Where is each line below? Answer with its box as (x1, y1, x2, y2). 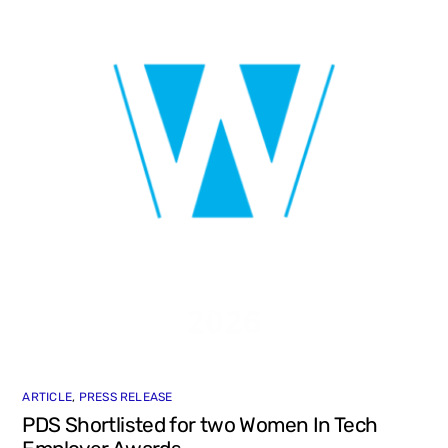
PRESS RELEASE (78, 390, 173, 405)
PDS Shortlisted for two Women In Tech (22, 413, 378, 438)
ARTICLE (22, 390, 73, 405)
